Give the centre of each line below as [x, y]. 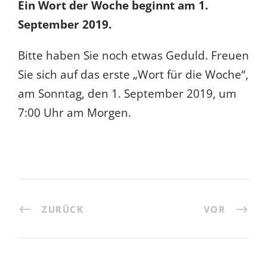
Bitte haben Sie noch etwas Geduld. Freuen [133, 56]
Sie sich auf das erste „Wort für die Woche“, [133, 75]
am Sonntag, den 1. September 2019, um [127, 94]
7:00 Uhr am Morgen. [74, 113]
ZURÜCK [63, 209]
